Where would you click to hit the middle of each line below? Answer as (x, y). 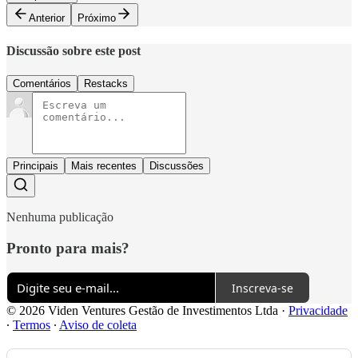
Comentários (42, 83)
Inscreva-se (263, 288)
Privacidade (318, 311)
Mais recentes (104, 165)
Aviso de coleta (98, 325)
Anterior (47, 18)
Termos (32, 325)
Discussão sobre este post (74, 50)
